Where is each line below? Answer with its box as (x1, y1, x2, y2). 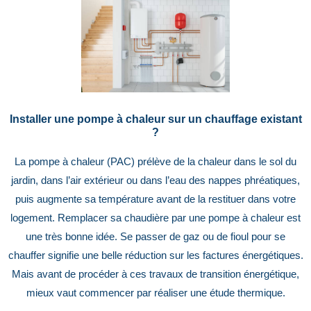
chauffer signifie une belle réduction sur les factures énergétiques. (8, 249, 303, 261)
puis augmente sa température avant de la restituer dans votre (15, 193, 296, 205)
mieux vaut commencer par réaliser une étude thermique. (26, 287, 285, 299)
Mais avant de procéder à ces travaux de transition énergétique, (12, 268, 299, 280)
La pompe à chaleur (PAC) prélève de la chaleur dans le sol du (15, 155, 296, 167)
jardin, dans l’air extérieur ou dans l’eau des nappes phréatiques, (11, 174, 300, 186)
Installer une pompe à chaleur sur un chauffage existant (9, 112, 302, 125)
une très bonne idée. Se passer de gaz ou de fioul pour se (26, 230, 285, 242)
